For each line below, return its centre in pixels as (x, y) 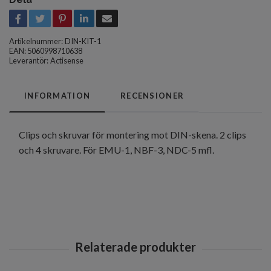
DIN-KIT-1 (83, 41)
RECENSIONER (152, 96)
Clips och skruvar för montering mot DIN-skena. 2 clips (132, 135)
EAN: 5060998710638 (46, 51)
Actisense (67, 61)
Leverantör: (29, 61)
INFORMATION (57, 96)
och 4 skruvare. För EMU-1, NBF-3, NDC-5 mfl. (116, 150)
